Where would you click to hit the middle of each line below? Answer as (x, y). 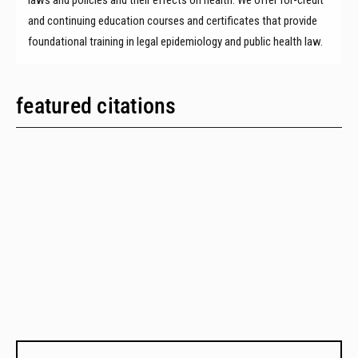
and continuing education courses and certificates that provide (173, 20)
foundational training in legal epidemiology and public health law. (177, 41)
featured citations (96, 105)
